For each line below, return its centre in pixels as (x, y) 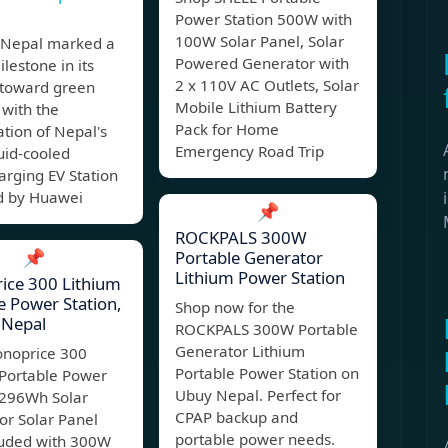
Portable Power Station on (267, 373)
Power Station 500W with (263, 19)
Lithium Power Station (260, 278)
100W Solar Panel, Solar (259, 41)
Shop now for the (235, 307)
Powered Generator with (262, 63)
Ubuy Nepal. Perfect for (258, 395)
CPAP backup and (236, 417)
